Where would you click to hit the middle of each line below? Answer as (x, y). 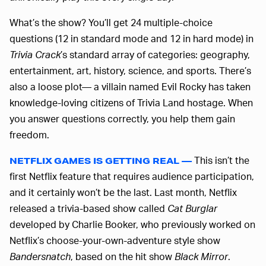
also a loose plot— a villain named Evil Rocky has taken (130, 86)
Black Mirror (201, 256)
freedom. (29, 134)
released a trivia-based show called (88, 208)
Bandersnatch (40, 256)
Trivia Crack (35, 54)
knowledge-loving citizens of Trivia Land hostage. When (131, 102)
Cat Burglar (192, 208)
